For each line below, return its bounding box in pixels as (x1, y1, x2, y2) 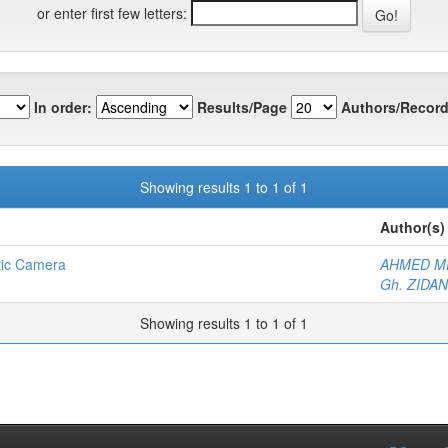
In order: (34, 96, 92, 117)
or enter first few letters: (37, 2, 187, 23)
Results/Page (197, 96, 287, 117)
